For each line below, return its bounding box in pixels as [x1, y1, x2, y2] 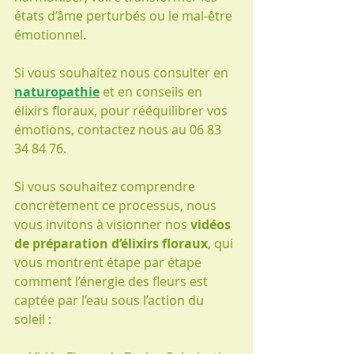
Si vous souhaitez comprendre [14, 178, 198, 195]
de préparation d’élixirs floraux [14, 235, 208, 252]
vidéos [190, 216, 234, 233]
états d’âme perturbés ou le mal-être [14, 7, 235, 24]
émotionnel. [14, 26, 86, 43]
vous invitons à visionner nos [14, 216, 190, 233]
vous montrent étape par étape [14, 254, 205, 271]
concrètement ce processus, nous [14, 197, 220, 214]
